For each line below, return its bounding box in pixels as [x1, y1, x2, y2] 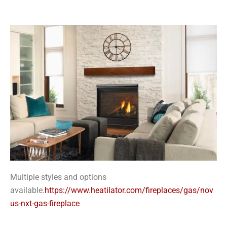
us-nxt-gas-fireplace [10, 199, 80, 209]
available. [10, 185, 45, 196]
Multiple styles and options [10, 172, 106, 182]
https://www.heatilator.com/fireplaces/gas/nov [45, 185, 213, 196]
